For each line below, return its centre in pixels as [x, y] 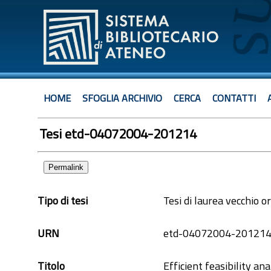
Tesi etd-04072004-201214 [118, 134]
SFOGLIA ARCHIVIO [122, 98]
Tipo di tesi [63, 201]
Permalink [66, 167]
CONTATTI [234, 98]
